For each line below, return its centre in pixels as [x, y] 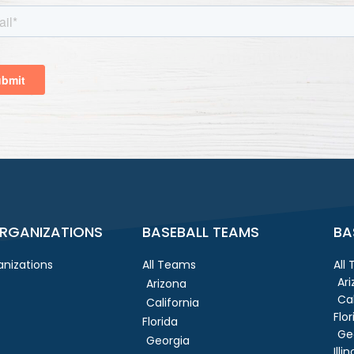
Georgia [168, 340]
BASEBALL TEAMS [201, 232]
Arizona [167, 283]
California [173, 302]
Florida [160, 321]
